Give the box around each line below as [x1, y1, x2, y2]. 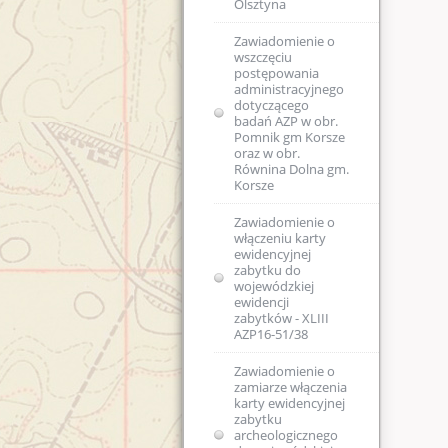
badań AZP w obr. [234, 112, 338, 131]
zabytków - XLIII [234, 309, 329, 328]
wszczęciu [234, 48, 292, 67]
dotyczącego [234, 96, 309, 115]
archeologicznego [234, 426, 338, 445]
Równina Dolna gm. [234, 160, 349, 179]
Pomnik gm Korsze [234, 128, 345, 147]
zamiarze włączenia [234, 378, 347, 397]
